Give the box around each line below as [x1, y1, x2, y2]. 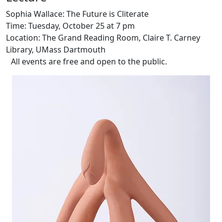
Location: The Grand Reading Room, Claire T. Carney [6, 32, 200, 43]
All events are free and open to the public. [6, 56, 167, 67]
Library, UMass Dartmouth [6, 44, 106, 55]
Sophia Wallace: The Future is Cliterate [6, 8, 149, 19]
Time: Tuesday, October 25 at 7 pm [6, 20, 137, 31]
